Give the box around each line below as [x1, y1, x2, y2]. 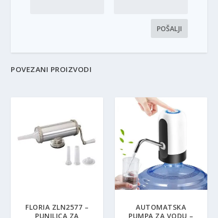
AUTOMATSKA [136, 202, 186, 212]
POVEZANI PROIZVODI [11, 64, 92, 74]
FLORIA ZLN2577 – [25, 202, 89, 212]
